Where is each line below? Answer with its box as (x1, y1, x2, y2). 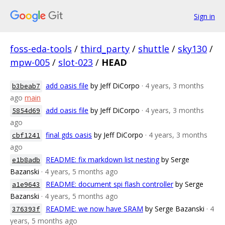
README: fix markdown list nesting (46, 155, 159, 164)
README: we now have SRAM (46, 204, 143, 213)
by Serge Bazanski (145, 204, 204, 213)
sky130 (178, 43, 207, 55)
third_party (80, 43, 130, 55)
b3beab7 (12, 82, 40, 90)
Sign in (194, 11, 215, 21)
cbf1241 (12, 131, 40, 140)
